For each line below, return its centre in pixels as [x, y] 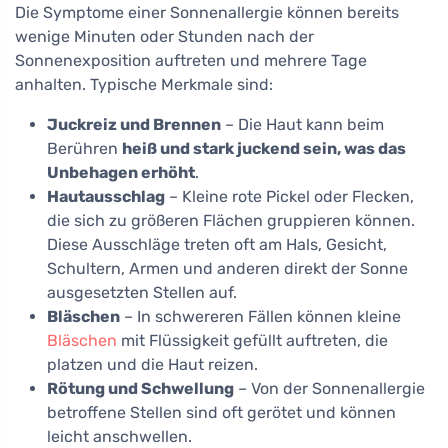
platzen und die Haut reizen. [152, 364]
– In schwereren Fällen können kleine [260, 316]
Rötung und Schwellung [140, 388]
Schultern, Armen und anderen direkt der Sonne [227, 268]
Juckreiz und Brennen [134, 124]
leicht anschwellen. [119, 436]
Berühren [84, 148]
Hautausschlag [106, 196]
